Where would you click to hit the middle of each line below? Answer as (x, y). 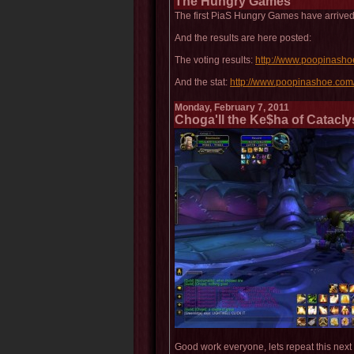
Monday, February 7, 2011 (232, 107)
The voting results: (215, 60)
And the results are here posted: (243, 38)
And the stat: (202, 82)
